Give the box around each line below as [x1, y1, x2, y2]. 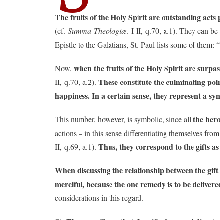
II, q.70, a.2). [55, 77, 98, 87]
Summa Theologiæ [68, 26, 127, 36]
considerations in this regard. [55, 192, 143, 203]
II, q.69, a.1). [55, 141, 98, 152]
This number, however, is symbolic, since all [55, 114, 191, 124]
